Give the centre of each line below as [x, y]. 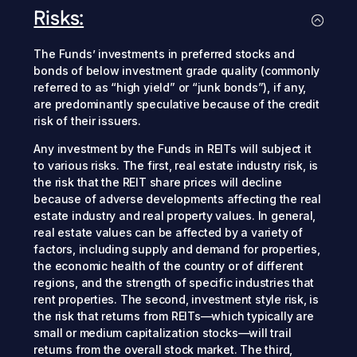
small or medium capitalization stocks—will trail [163, 333]
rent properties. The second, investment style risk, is [177, 300]
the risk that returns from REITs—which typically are [174, 316]
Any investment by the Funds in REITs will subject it [173, 149]
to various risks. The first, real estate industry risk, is [176, 166]
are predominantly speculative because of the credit [177, 104]
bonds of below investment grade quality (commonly [177, 71]
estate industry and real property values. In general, [175, 216]
